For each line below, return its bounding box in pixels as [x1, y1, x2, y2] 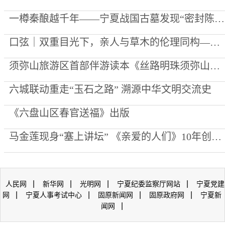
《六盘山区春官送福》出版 [9, 107, 130, 119]
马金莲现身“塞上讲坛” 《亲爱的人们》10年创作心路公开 [211, 131, 221, 143]
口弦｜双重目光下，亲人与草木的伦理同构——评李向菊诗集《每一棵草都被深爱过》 [210, 37, 220, 48]
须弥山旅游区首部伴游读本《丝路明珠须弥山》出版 [210, 60, 220, 72]
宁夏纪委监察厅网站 [117, 180, 180, 188]
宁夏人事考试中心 [26, 191, 82, 199]
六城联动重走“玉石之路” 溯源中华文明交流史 [9, 84, 211, 95]
